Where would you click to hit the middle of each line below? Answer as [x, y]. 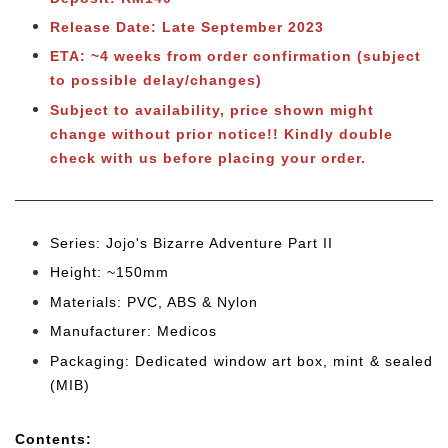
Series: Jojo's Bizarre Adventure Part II [191, 242]
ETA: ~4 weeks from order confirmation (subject [235, 56]
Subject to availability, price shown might [212, 109]
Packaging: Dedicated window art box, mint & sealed [241, 360]
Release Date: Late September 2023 [187, 27]
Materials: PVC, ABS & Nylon [154, 301]
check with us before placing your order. [208, 157]
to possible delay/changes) [156, 80]
